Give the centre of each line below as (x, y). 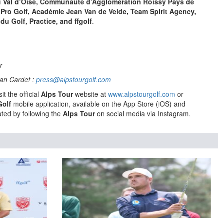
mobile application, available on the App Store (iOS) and (98, 104)
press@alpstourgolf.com (73, 79)
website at (91, 94)
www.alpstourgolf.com (142, 94)
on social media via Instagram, (143, 113)
